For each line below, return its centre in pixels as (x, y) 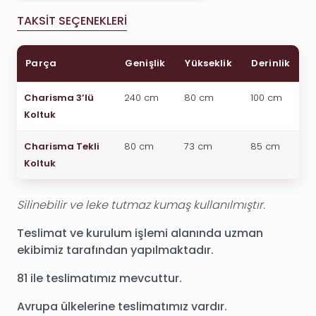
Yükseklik (207, 63)
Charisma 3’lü (59, 97)
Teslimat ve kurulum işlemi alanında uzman (140, 233)
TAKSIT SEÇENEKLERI (72, 20)
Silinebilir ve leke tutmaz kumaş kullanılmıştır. (141, 205)
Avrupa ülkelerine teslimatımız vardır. (122, 306)
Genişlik (144, 63)
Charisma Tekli (62, 146)
